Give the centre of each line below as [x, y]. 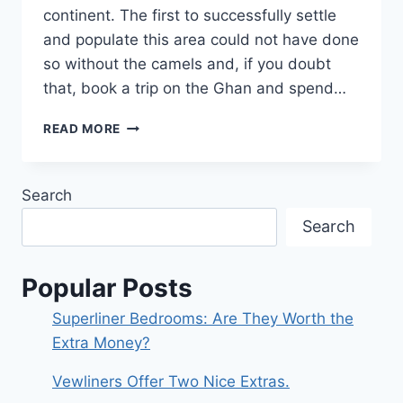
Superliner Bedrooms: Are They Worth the [203, 319]
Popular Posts [107, 288]
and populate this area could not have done [201, 40]
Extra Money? [101, 343]
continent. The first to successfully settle [190, 16]
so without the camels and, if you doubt [187, 64]
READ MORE [82, 129]
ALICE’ [141, 238]
